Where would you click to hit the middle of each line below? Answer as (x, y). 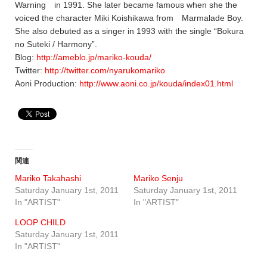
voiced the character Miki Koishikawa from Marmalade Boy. (129, 18)
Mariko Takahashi (48, 178)
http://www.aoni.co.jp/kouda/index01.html (156, 84)
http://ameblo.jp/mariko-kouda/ (94, 58)
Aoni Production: (47, 84)
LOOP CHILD (40, 223)
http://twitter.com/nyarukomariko (105, 71)
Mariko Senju (158, 178)
